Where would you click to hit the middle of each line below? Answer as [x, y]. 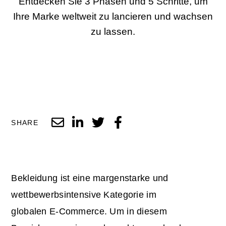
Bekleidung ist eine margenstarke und [90, 178]
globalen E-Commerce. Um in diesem [89, 211]
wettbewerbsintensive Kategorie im [84, 194]
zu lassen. [113, 32]
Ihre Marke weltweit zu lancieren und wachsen [113, 17]
